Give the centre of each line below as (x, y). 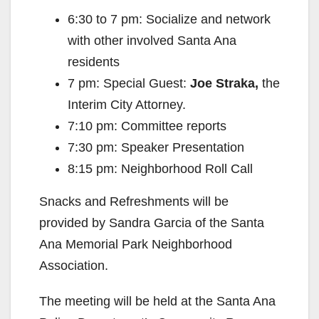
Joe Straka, (224, 83)
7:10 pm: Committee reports (147, 126)
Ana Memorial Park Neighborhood (136, 244)
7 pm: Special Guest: (129, 83)
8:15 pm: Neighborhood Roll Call (160, 168)
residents (94, 62)
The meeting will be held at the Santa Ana (157, 301)
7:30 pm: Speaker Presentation (156, 147)
